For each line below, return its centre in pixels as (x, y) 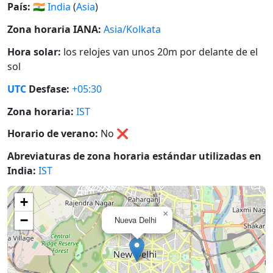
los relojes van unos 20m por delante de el (159, 52)
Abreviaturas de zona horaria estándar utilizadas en (134, 156)
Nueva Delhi (136, 220)
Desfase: (48, 89)
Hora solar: (34, 52)
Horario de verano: (53, 134)
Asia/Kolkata (132, 30)
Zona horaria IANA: (54, 30)
